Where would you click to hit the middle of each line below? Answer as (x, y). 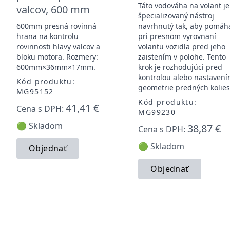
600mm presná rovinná (56, 26)
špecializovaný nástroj (176, 15)
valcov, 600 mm (53, 9)
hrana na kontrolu (47, 36)
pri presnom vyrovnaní (177, 36)
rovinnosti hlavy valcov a (58, 46)
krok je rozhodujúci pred (180, 67)
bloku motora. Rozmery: (57, 56)
